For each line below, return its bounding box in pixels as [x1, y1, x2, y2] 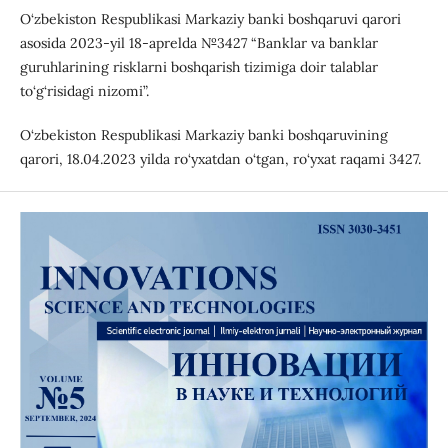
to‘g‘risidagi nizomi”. [19, 82, 149, 101]
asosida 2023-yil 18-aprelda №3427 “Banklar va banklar [19, 34, 378, 53]
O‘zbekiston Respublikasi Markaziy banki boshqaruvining [19, 126, 388, 145]
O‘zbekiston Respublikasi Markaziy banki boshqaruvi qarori [19, 10, 401, 29]
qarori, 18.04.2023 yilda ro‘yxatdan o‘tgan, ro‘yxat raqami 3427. [19, 150, 421, 169]
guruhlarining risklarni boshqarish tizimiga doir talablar [19, 58, 378, 77]
